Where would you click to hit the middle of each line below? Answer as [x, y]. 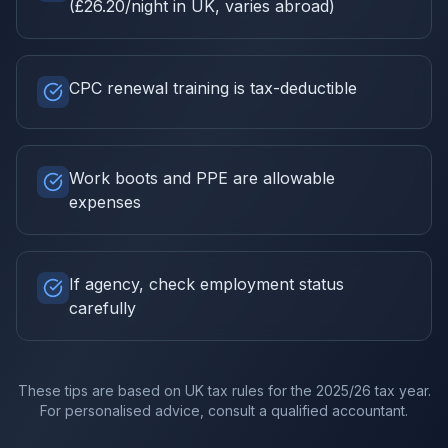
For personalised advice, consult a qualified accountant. [224, 410]
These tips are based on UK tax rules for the [166, 390]
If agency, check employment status [206, 284]
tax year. [400, 390]
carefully [102, 308]
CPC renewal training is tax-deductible [213, 88]
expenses [105, 202]
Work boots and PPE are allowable [202, 178]
